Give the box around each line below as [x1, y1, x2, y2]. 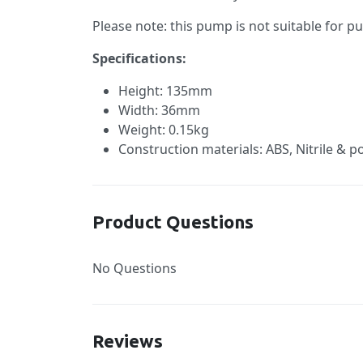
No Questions [92, 258, 177, 277]
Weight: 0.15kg [118, 120, 209, 139]
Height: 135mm [118, 81, 212, 100]
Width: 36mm [118, 100, 200, 119]
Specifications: [92, 49, 186, 67]
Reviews [92, 330, 163, 351]
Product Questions [92, 211, 254, 232]
